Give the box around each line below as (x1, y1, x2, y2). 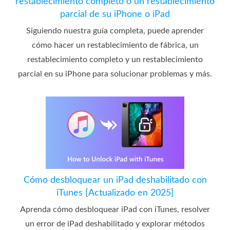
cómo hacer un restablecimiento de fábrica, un (31, 41, 199, 49)
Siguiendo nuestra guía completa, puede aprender (26, 26, 204, 35)
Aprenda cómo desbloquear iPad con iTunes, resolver (20, 205, 210, 214)
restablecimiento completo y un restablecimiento (27, 55, 203, 64)
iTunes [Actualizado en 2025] (56, 188, 174, 198)
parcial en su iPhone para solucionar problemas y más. (18, 69, 212, 78)
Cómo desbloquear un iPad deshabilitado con (23, 175, 207, 185)
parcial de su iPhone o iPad (60, 9, 170, 19)
